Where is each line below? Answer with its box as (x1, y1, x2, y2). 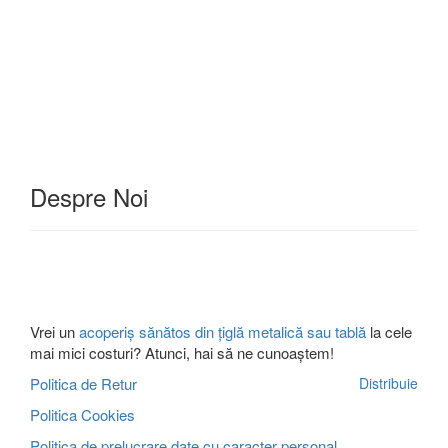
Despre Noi (30, 179, 148, 214)
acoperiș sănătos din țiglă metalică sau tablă (79, 321, 366, 342)
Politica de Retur (30, 373, 137, 394)
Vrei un (30, 321, 79, 342)
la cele (366, 321, 412, 342)
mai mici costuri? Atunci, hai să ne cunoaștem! (30, 342, 334, 363)
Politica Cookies (30, 404, 135, 425)
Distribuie (359, 373, 418, 393)
